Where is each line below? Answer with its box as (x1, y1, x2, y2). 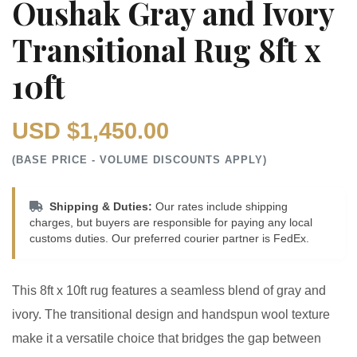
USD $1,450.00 (12, 118, 169, 144)
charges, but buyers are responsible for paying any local (29, 217, 312, 229)
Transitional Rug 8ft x (12, 29, 321, 71)
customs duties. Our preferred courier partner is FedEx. (29, 233, 309, 245)
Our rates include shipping (152, 201, 288, 214)
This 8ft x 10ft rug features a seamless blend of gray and (12, 284, 326, 298)
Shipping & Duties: (46, 201, 152, 214)
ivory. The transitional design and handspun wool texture (12, 308, 330, 322)
